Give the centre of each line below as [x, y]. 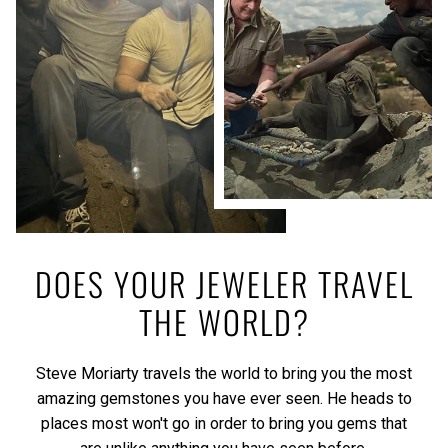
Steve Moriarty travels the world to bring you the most [224, 374]
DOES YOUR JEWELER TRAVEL [224, 284]
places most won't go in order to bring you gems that [224, 424]
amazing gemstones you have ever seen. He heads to [224, 399]
